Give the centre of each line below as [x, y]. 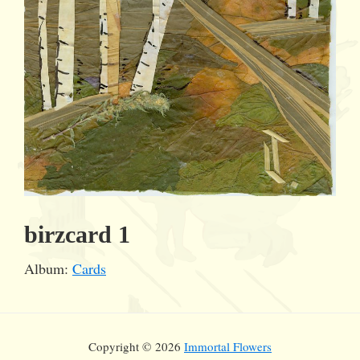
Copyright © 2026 [136, 347]
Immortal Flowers [228, 347]
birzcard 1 [77, 235]
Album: [48, 269]
